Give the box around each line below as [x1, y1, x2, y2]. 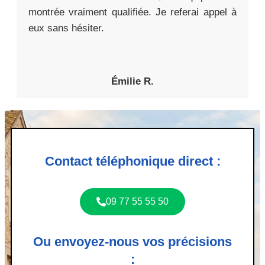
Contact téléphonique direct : [44, 153, 221, 169]
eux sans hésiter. [28, 22, 104, 34]
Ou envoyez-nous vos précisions [33, 234, 232, 249]
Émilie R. [111, 75, 154, 87]
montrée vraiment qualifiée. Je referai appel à [28, 6, 237, 18]
